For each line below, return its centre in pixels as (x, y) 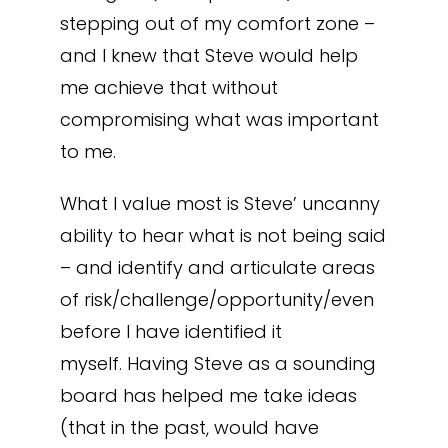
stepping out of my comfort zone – (217, 23)
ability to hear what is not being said (222, 235)
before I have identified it (170, 331)
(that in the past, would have (189, 427)
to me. (87, 151)
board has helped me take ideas (208, 395)
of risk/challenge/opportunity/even (216, 299)
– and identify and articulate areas (217, 267)
